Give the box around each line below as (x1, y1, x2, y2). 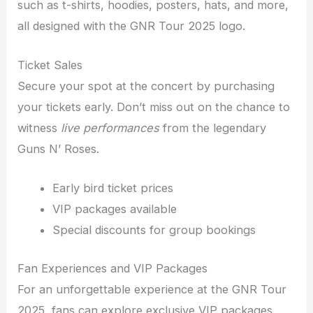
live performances (61, 120, 160, 135)
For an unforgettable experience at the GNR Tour (17, 282, 287, 296)
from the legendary (159, 120, 267, 135)
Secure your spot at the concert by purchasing (17, 78, 275, 93)
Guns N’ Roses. (17, 141, 100, 156)
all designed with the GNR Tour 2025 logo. (17, 18, 246, 33)
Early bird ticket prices (52, 181, 173, 196)
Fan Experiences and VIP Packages (17, 261, 208, 275)
